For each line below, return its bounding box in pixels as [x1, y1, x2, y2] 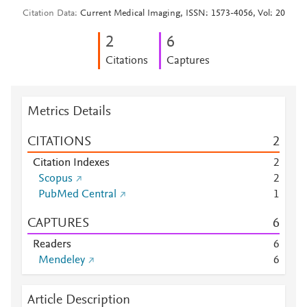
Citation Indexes [33, 158, 110, 169]
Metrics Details [27, 105, 111, 119]
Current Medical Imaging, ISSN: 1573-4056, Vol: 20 [79, 9, 285, 19]
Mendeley [38, 255, 85, 266]
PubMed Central [38, 189, 116, 200]
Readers [33, 239, 71, 250]
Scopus [38, 173, 73, 184]
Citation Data [22, 9, 75, 19]
